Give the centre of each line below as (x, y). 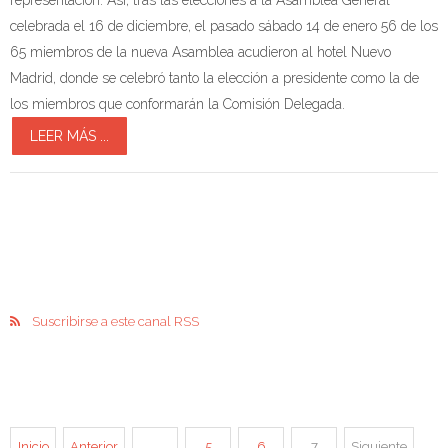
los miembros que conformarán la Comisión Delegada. (177, 103)
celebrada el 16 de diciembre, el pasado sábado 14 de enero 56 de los (224, 25)
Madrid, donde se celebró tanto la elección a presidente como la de (214, 77)
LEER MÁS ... (69, 135)
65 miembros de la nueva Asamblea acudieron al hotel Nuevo (200, 51)
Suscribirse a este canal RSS (115, 321)
